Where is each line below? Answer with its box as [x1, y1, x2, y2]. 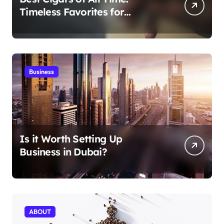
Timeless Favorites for [19, 5, 124, 18]
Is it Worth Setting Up [19, 132, 122, 145]
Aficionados [19, 18, 75, 31]
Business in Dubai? [19, 145, 107, 158]
